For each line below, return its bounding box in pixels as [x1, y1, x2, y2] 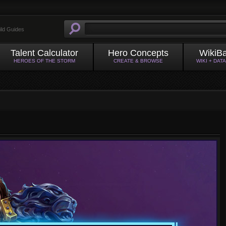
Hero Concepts [108, 48, 168, 58]
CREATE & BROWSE [114, 58, 163, 64]
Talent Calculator [11, 48, 78, 58]
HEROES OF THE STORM [14, 58, 75, 64]
